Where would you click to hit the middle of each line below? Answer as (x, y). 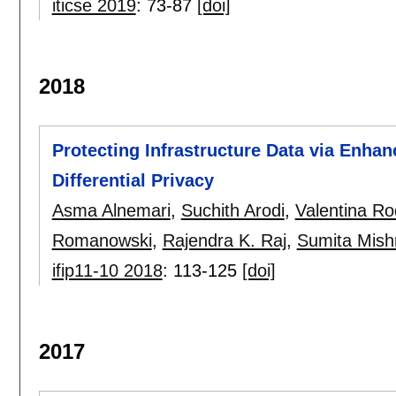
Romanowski (102, 241)
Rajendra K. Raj (224, 241)
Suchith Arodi (232, 211)
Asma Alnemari (111, 211)
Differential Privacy (133, 181)
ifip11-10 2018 (107, 271)
